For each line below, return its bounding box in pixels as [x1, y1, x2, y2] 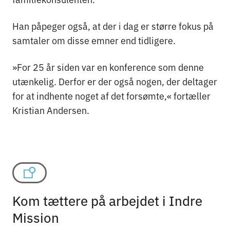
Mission [12, 207, 59, 227]
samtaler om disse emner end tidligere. [12, 33, 176, 47]
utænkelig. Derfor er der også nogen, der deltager [12, 74, 217, 88]
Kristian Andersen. [12, 103, 89, 117]
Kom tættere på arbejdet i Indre [12, 190, 202, 210]
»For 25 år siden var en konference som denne [12, 60, 204, 73]
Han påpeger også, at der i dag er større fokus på [12, 18, 214, 32]
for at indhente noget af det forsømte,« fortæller [12, 88, 210, 102]
